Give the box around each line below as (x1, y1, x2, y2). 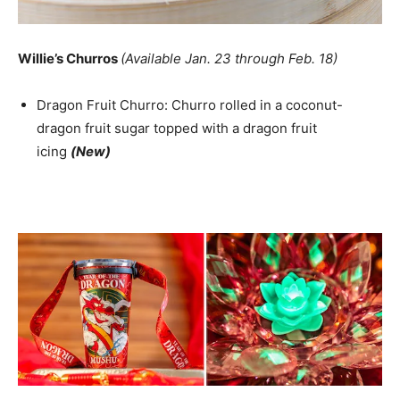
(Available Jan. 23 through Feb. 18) (121, 50, 337, 68)
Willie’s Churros (18, 50, 121, 68)
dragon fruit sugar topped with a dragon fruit (37, 120, 317, 137)
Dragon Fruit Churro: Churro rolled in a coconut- (37, 96, 343, 114)
